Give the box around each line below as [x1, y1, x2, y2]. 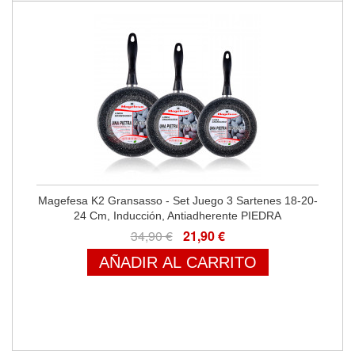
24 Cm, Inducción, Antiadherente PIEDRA [74, 209, 281, 222]
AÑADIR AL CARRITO [98, 254, 257, 271]
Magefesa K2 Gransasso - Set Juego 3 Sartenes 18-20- [37, 194, 318, 207]
